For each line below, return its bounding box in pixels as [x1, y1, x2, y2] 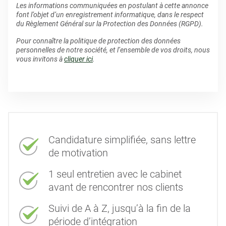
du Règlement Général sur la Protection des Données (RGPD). [16, 20, 203, 28]
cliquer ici [64, 55, 93, 63]
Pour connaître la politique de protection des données [16, 37, 181, 45]
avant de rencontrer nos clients [48, 181, 183, 193]
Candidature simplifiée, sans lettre [48, 134, 196, 146]
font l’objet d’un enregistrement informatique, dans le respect [16, 11, 204, 19]
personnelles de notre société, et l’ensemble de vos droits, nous [16, 46, 210, 54]
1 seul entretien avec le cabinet [48, 168, 182, 180]
